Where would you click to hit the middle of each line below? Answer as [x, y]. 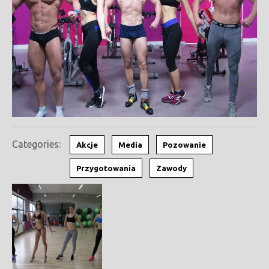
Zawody [171, 168]
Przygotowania [106, 168]
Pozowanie [184, 145]
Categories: [36, 144]
